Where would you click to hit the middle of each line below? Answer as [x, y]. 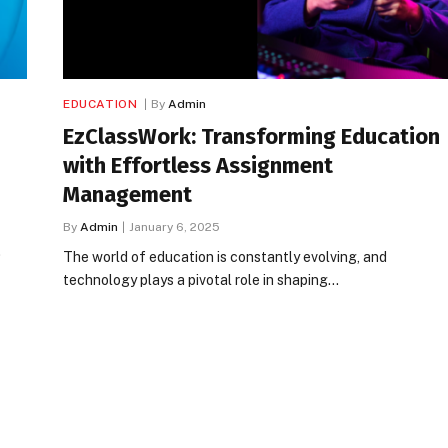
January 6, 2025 [174, 226]
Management [127, 194]
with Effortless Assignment [198, 165]
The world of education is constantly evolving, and [225, 256]
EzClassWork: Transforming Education [251, 136]
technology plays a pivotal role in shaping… [201, 279]
